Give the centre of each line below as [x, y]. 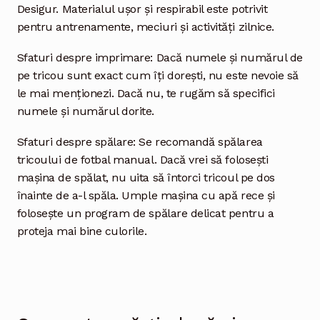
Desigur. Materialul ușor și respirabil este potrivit [142, 9]
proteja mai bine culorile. [82, 231]
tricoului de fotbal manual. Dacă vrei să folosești [142, 159]
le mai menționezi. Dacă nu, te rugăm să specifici [146, 93]
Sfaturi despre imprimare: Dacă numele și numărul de [160, 57]
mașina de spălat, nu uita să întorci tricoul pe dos [146, 177]
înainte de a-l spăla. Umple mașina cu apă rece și [146, 195]
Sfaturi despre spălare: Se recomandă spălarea [140, 141]
